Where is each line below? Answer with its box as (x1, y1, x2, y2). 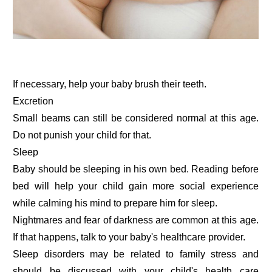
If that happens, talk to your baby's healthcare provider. (13, 232, 246, 243)
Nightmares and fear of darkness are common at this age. (13, 215, 259, 226)
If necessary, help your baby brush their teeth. (13, 79, 207, 90)
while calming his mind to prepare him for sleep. (13, 198, 218, 209)
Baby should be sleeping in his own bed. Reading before (13, 164, 259, 175)
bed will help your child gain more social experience (13, 181, 259, 192)
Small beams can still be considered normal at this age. (13, 113, 259, 124)
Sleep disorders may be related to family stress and (13, 249, 259, 260)
